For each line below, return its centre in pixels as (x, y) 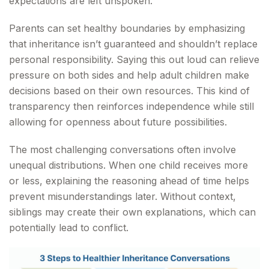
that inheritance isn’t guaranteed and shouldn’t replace (133, 44)
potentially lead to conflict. (69, 228)
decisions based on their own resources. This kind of (129, 91)
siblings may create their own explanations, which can (132, 212)
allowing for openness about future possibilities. (118, 122)
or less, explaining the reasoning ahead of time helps (129, 181)
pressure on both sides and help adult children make (129, 75)
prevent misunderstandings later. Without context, (122, 196)
